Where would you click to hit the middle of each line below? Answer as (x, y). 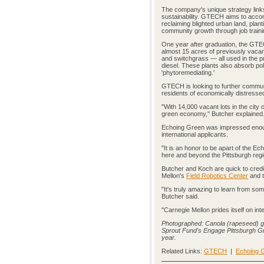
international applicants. (195, 134)
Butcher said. (180, 196)
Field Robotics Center (217, 176)
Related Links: (183, 251)
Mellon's (174, 176)
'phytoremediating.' (188, 72)
